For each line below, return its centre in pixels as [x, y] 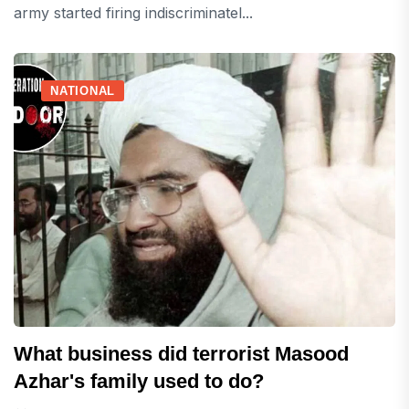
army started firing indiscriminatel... [133, 13]
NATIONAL [83, 91]
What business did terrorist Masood [181, 354]
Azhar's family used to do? [139, 382]
